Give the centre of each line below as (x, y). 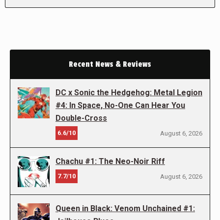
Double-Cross (81, 118)
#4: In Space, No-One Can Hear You (120, 105)
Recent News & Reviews (110, 64)
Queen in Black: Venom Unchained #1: (125, 208)
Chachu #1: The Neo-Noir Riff (110, 161)
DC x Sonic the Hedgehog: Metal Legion (129, 93)
